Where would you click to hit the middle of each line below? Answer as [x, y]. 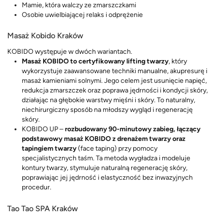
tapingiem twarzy [49, 149]
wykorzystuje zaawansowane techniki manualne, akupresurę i [115, 71]
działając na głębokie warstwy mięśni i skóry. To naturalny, [108, 100]
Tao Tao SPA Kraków [43, 208]
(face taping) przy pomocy [117, 149]
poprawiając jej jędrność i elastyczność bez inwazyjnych [107, 178]
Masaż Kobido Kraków [45, 36]
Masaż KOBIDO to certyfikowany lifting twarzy [95, 62]
